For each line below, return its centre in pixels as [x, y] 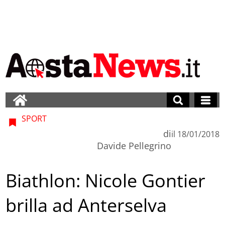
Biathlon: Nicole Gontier [106, 181]
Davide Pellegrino [134, 145]
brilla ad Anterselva [86, 205]
